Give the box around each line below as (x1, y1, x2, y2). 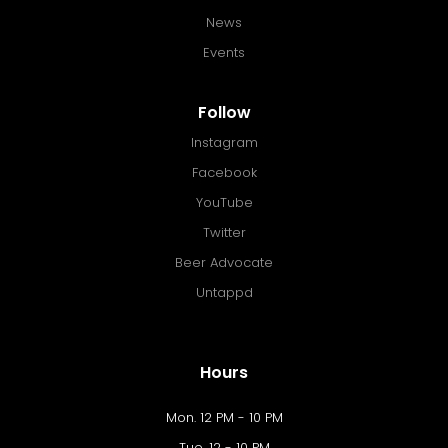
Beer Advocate (175, 253, 273, 272)
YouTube (195, 193, 253, 212)
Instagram (190, 133, 258, 152)
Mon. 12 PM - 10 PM (165, 408, 283, 427)
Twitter (202, 223, 246, 242)
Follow (197, 101, 251, 124)
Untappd (195, 283, 253, 302)
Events (203, 43, 245, 62)
